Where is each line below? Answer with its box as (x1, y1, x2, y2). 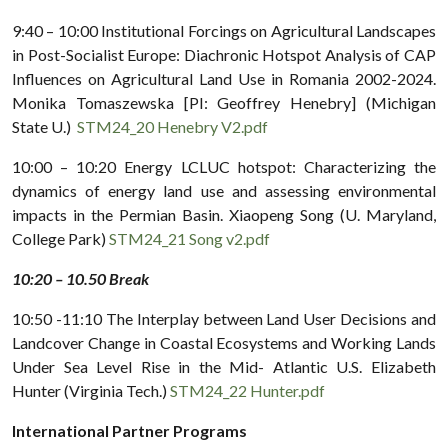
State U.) (12, 116, 77, 136)
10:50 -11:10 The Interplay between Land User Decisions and (12, 308, 436, 328)
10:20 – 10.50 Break (12, 268, 155, 288)
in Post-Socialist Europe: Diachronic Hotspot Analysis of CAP (12, 44, 436, 64)
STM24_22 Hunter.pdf (170, 380, 325, 400)
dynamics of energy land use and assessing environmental (12, 180, 436, 200)
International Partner (12, 420, 170, 440)
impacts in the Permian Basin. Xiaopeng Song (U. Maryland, (12, 204, 436, 224)
